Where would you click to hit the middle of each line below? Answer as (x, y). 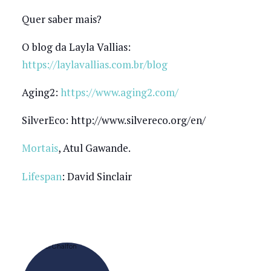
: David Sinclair (96, 176)
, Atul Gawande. (94, 148)
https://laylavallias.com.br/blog (94, 64)
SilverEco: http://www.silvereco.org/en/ (113, 120)
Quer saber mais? (61, 19)
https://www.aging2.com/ (119, 93)
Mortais (40, 148)
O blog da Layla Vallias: (76, 47)
